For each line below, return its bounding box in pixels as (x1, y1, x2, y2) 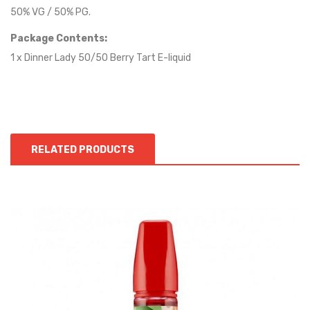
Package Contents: (10, 33, 107, 44)
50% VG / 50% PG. (10, 6, 91, 18)
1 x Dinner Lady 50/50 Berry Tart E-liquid (10, 52, 191, 64)
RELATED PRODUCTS (31, 144, 134, 156)
